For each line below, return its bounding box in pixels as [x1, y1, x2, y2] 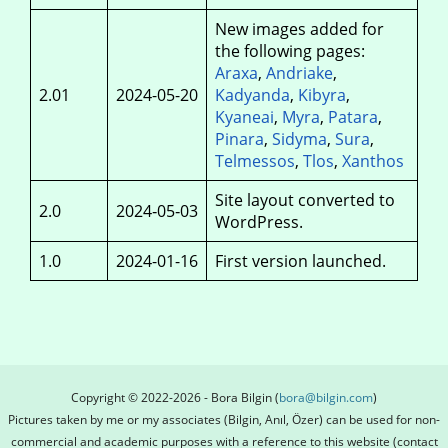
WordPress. [215, 211, 303, 233]
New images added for [215, 18, 384, 40]
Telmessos [215, 150, 295, 172]
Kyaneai [215, 106, 274, 128]
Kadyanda [215, 84, 290, 106]
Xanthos [342, 150, 404, 172]
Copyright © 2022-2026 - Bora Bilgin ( [71, 389, 279, 406]
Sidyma [272, 128, 327, 150]
